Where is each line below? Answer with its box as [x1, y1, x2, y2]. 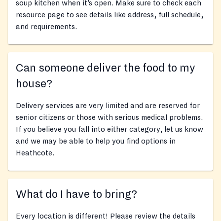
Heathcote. [16, 149, 54, 157]
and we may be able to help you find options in [16, 137, 176, 146]
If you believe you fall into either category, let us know [16, 125, 203, 134]
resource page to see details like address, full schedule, [16, 11, 203, 19]
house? [16, 78, 52, 90]
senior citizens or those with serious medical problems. [16, 113, 203, 122]
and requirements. [16, 23, 77, 31]
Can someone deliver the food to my [16, 62, 195, 74]
